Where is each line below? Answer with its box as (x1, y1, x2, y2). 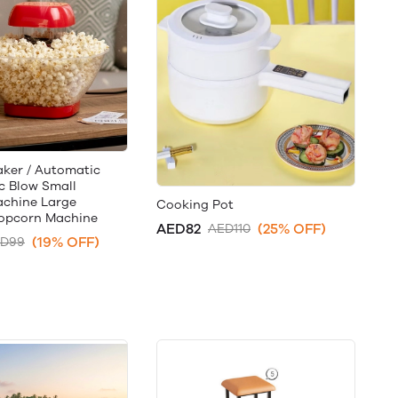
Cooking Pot (156, 196, 234, 212)
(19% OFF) (32, 234, 99, 251)
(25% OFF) (258, 219, 326, 237)
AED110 (208, 220, 251, 236)
